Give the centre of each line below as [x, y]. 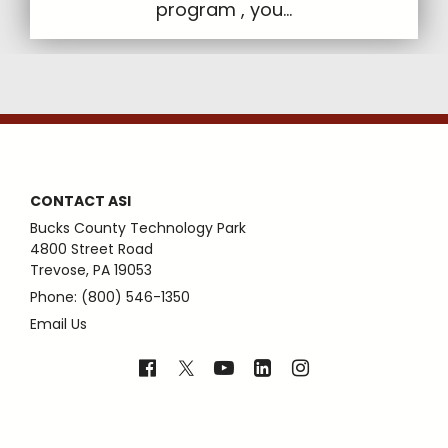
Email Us [58, 323]
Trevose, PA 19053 [91, 269]
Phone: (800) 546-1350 [110, 296]
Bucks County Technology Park [138, 227]
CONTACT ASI [80, 200]
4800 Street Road [91, 248]
